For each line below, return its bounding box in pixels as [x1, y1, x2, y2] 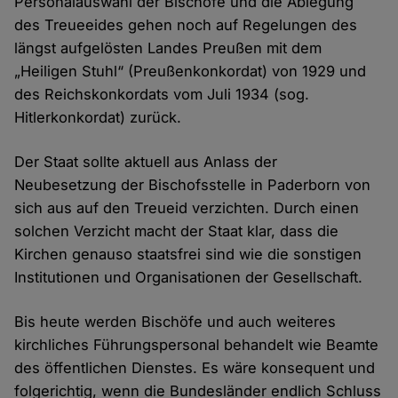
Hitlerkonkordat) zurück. [14, 108, 182, 127]
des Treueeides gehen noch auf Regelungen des [14, 16, 358, 35]
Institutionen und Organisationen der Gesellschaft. [14, 268, 363, 287]
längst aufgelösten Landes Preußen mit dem [14, 39, 322, 58]
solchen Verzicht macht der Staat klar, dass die [14, 222, 339, 241]
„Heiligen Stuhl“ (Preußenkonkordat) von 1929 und [14, 62, 367, 81]
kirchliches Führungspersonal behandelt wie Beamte [14, 336, 379, 354]
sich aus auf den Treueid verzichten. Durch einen [14, 199, 360, 218]
